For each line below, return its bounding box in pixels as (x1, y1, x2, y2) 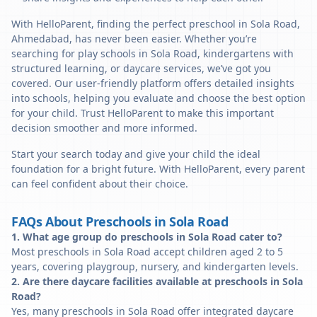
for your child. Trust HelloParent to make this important (11, 106, 274, 120)
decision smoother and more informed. (11, 121, 197, 134)
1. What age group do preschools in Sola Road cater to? (11, 230, 282, 243)
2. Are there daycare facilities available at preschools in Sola (11, 275, 303, 288)
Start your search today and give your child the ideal (11, 147, 260, 161)
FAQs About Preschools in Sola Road (11, 213, 229, 230)
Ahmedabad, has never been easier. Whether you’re (11, 32, 257, 45)
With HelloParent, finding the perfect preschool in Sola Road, (11, 17, 300, 30)
